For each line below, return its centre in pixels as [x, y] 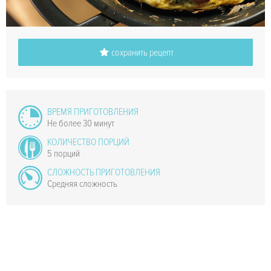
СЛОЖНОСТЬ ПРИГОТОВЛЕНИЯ [104, 172]
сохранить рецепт [142, 52]
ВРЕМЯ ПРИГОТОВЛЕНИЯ [93, 112]
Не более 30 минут [81, 123]
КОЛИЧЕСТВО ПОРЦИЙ [88, 142]
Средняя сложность [82, 184]
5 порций [64, 153]
